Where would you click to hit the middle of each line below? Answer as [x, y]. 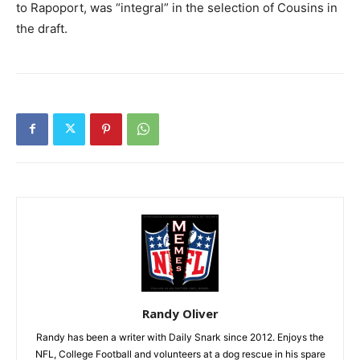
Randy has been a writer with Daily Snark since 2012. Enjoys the [180, 337]
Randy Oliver [180, 313]
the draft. [42, 28]
